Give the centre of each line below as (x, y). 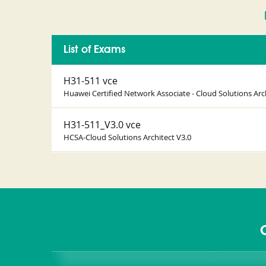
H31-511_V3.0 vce (102, 125)
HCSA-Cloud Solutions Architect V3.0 (127, 137)
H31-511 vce (91, 81)
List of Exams (94, 50)
